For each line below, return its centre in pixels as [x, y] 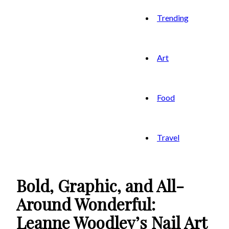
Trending [173, 18]
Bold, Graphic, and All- [100, 186]
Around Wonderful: [86, 204]
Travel [168, 137]
